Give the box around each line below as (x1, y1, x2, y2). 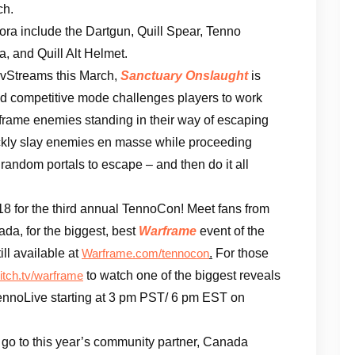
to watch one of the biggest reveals (83, 268, 281, 282)
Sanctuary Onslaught (120, 68, 248, 82)
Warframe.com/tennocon (82, 246, 209, 260)
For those (212, 246, 269, 260)
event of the (197, 223, 265, 238)
